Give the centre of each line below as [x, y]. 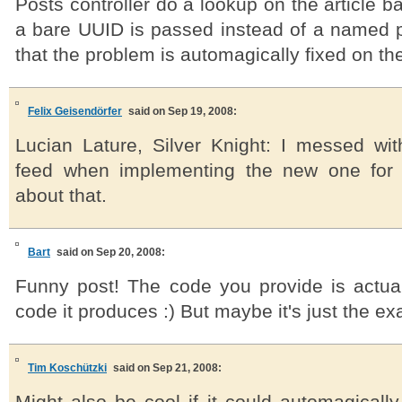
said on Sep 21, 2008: [167, 368]
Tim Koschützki [67, 368]
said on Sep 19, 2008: [183, 111]
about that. [61, 196]
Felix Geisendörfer [75, 111]
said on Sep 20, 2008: [111, 252]
